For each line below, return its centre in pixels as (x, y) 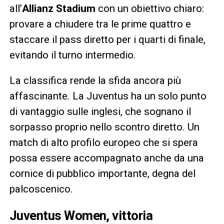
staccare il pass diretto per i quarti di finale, (107, 39)
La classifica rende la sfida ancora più (95, 80)
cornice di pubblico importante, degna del (102, 173)
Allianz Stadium (58, 8)
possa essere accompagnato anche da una (106, 158)
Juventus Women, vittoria (81, 215)
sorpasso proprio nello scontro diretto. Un (104, 127)
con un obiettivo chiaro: (149, 8)
